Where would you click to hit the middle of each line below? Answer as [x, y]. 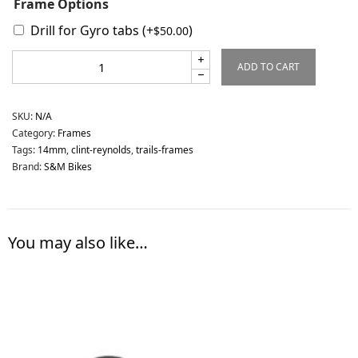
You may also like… [78, 243]
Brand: [28, 167]
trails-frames [165, 150]
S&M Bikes [68, 167]
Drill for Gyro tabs [86, 31]
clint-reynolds [101, 150]
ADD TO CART [268, 67]
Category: [35, 133]
